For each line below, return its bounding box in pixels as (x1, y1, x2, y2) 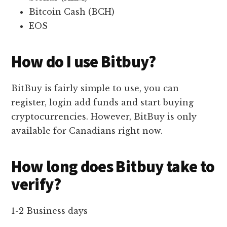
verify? (11, 174, 61, 195)
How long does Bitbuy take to (11, 157, 215, 177)
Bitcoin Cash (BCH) (29, 7, 115, 17)
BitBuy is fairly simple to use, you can (11, 83, 179, 94)
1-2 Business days (11, 206, 88, 216)
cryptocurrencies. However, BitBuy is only (11, 111, 197, 122)
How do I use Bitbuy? (11, 52, 156, 72)
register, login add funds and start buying (11, 97, 194, 108)
